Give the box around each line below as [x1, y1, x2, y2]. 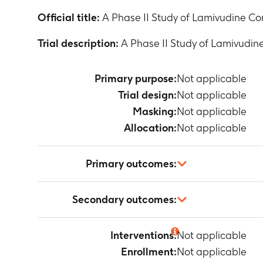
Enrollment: [121, 245, 177, 258]
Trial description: [38, 37, 119, 49]
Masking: [133, 105, 177, 117]
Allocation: [124, 122, 177, 134]
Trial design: [118, 89, 177, 101]
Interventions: [110, 229, 177, 241]
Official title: [38, 11, 100, 23]
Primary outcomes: [86, 157, 177, 170]
